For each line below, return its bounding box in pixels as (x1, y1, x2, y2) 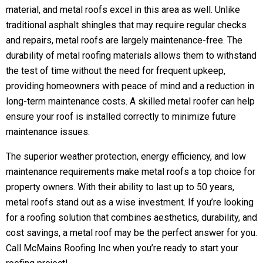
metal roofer (168, 95, 218, 107)
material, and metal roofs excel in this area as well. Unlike (6, 4, 240, 15)
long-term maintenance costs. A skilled (6, 95, 168, 107)
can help (218, 95, 255, 107)
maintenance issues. (6, 126, 90, 137)
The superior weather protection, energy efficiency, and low (6, 150, 246, 162)
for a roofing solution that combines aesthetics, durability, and (6, 211, 257, 223)
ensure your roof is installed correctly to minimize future (6, 110, 236, 122)
